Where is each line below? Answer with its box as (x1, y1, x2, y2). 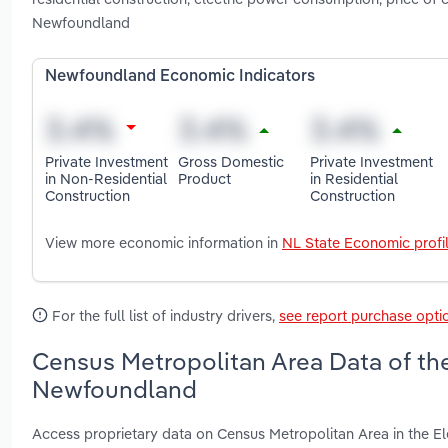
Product (177, 168, 231, 188)
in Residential (310, 168, 399, 188)
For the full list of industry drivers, (48, 306, 279, 326)
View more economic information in (45, 233, 282, 253)
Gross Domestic (177, 151, 284, 171)
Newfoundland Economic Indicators (45, 69, 315, 86)
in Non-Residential (45, 168, 167, 188)
